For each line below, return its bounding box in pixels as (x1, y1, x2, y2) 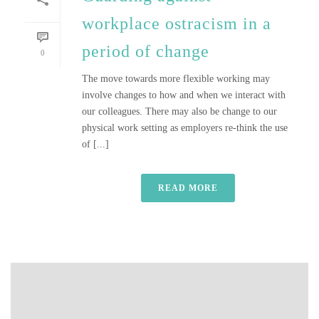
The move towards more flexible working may (82, 73, 270, 84)
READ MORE (158, 183, 218, 193)
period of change (82, 42, 209, 61)
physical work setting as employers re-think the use (82, 122, 288, 133)
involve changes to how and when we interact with (82, 90, 286, 100)
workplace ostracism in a (82, 14, 271, 33)
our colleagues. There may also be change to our (82, 106, 277, 117)
